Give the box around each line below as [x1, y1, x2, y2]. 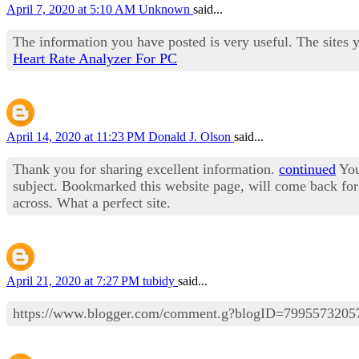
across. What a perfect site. [13, 194, 171, 211]
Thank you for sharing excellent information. [13, 160, 279, 177]
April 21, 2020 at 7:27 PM [6, 273, 143, 288]
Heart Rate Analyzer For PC [13, 50, 177, 67]
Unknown [139, 2, 193, 16]
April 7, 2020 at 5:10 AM [6, 2, 139, 16]
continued [279, 160, 336, 177]
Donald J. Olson [148, 129, 234, 143]
